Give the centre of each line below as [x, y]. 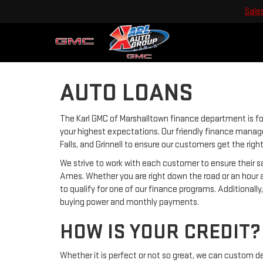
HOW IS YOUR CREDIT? [160, 232]
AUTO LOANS [127, 93]
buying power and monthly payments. [129, 202]
